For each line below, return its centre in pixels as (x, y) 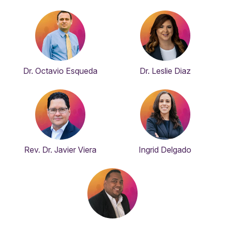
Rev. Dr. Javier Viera (60, 150)
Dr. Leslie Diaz (165, 71)
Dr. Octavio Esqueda (60, 71)
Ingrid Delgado (165, 150)
